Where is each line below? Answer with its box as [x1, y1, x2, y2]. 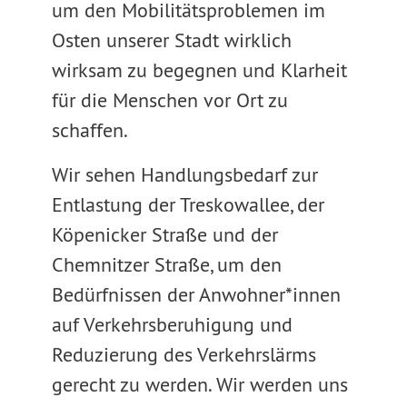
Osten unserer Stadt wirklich [51, 27, 292, 53]
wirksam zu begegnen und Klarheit [51, 57, 347, 83]
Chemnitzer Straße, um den [51, 252, 282, 277]
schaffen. [51, 117, 128, 143]
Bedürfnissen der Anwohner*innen [51, 282, 341, 307]
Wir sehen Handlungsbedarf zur [51, 162, 318, 187]
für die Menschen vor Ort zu [51, 87, 288, 113]
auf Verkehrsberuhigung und [51, 312, 293, 337]
